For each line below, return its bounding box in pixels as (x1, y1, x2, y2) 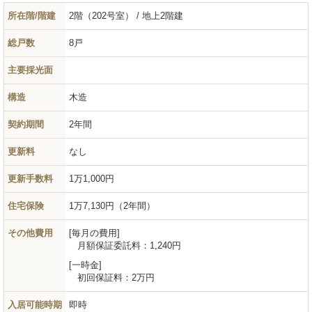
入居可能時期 (8, 299, 62, 310)
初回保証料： (77, 272, 132, 283)
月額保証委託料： (77, 240, 150, 251)
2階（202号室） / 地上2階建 (69, 10, 183, 21)
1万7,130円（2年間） (69, 200, 155, 211)
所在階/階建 (8, 10, 56, 21)
